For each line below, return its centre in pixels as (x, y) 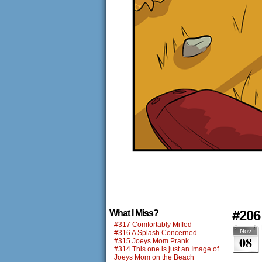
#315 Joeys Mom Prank (151, 241)
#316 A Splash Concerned (156, 233)
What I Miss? (134, 213)
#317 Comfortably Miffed (153, 225)
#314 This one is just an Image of (166, 249)
